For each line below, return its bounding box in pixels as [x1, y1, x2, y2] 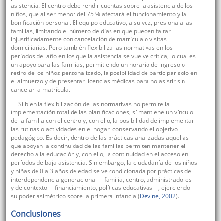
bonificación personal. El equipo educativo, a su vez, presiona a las [10, 18, 192, 27]
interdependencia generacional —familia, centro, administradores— [10, 175, 198, 184]
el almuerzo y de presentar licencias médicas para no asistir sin [10, 77, 185, 86]
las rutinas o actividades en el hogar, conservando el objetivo [10, 125, 178, 134]
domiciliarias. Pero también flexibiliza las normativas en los [10, 43, 173, 52]
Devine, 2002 [139, 192, 176, 201]
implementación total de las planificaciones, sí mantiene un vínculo [10, 108, 193, 117]
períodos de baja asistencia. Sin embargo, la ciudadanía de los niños [10, 158, 197, 167]
